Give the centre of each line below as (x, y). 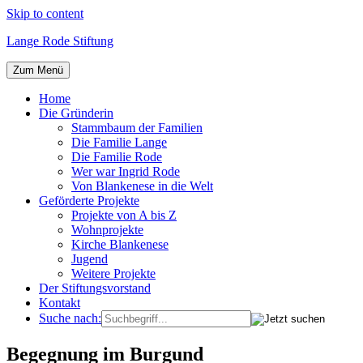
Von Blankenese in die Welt (142, 186)
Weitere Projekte (113, 273)
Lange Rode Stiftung (60, 41)
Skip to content (45, 13)
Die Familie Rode (117, 157)
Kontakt (60, 303)
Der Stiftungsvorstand (95, 288)
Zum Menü (38, 70)
